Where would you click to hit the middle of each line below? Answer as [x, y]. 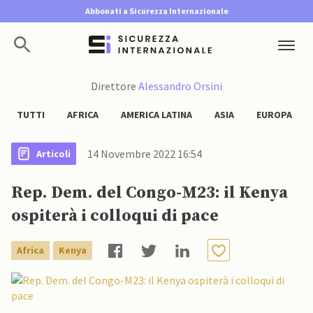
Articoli [53, 153]
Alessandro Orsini [180, 86]
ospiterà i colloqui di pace [115, 216]
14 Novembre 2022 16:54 [145, 154]
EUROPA [274, 115]
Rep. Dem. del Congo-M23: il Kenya [150, 193]
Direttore [115, 86]
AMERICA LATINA [156, 115]
